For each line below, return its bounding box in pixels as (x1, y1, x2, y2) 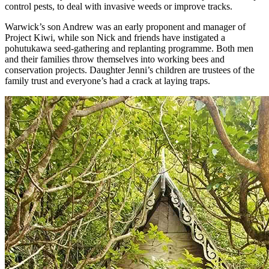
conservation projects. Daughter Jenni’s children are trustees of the (5, 64, 255, 75)
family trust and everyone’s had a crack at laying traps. (5, 75, 210, 86)
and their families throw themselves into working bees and (5, 53, 225, 64)
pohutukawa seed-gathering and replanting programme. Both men (5, 43, 253, 53)
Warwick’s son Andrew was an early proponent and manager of (5, 21, 246, 32)
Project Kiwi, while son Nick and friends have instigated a (5, 32, 225, 43)
